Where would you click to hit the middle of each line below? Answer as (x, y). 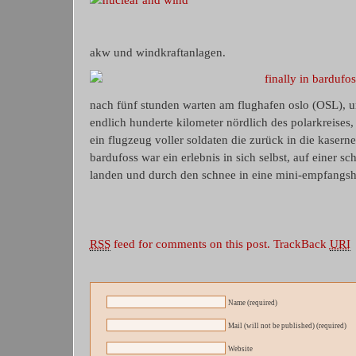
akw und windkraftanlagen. (157, 52)
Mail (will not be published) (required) (287, 326)
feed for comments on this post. (190, 244)
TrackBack (301, 244)
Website (240, 349)
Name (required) (252, 303)
